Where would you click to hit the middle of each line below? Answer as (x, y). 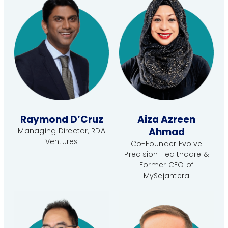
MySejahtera (166, 176)
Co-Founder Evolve (166, 144)
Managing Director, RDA (62, 131)
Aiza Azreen (166, 120)
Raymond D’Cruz (62, 120)
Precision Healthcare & (166, 154)
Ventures (62, 142)
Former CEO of (166, 165)
